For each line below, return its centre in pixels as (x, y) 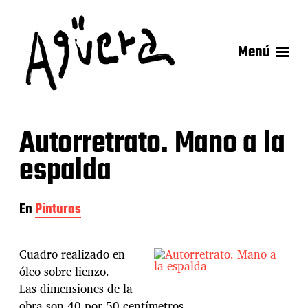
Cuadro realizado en (72, 254)
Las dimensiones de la (76, 289)
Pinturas (58, 209)
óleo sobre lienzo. (64, 272)
